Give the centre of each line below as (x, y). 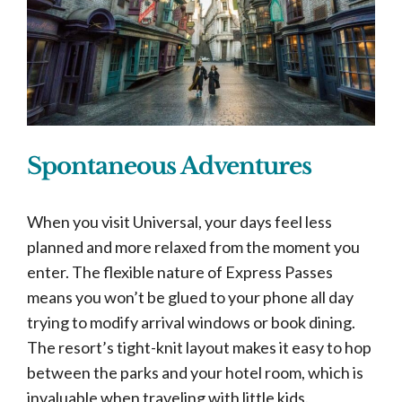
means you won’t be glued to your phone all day (190, 297)
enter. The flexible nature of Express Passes (180, 272)
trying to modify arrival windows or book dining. (191, 322)
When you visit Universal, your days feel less (179, 222)
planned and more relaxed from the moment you (193, 247)
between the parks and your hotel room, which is (195, 372)
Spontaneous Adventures (169, 166)
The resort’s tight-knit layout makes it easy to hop (199, 347)
